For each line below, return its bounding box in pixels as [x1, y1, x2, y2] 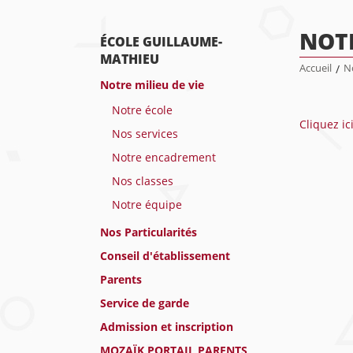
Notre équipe [112, 197, 182, 212]
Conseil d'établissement [100, 248, 230, 263]
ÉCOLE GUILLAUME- [100, 33, 222, 50]
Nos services [112, 126, 178, 141]
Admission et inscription [100, 319, 233, 334]
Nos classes [112, 173, 173, 188]
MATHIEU [100, 50, 159, 68]
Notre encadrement [112, 150, 216, 165]
